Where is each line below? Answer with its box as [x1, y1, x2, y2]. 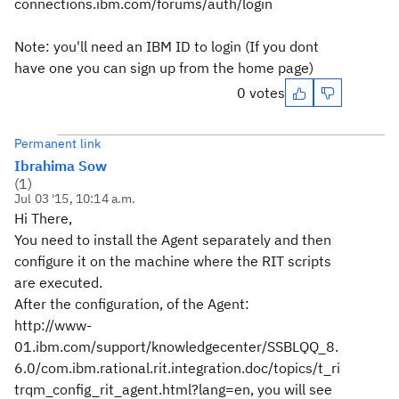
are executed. [14, 273, 102, 291]
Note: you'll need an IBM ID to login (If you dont [14, 37, 319, 55]
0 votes [237, 84, 285, 102]
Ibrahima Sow [14, 157, 107, 175]
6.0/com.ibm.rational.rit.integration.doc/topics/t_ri [14, 359, 340, 377]
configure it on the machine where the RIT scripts [14, 252, 331, 270]
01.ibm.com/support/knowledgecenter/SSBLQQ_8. [14, 338, 338, 355]
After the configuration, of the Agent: [14, 295, 249, 313]
